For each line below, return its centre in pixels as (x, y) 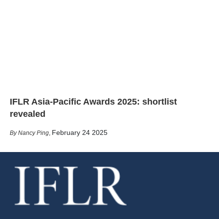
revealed (28, 114)
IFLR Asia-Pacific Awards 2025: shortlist (93, 101)
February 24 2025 (80, 132)
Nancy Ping (33, 133)
